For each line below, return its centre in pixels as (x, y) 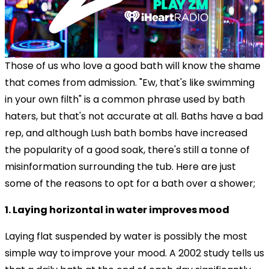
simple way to (38, 253)
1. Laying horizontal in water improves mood (117, 210)
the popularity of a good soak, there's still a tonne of (127, 150)
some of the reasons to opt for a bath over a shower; (130, 183)
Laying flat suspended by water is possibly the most (126, 236)
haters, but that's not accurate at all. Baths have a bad (134, 116)
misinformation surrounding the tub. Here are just (120, 166)
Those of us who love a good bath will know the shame (133, 65)
